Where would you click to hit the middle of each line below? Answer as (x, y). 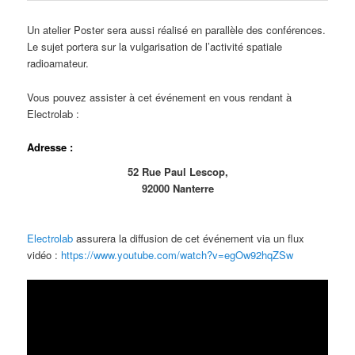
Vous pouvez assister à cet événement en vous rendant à (160, 97)
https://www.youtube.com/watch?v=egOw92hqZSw (177, 255)
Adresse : (50, 147)
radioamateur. (58, 63)
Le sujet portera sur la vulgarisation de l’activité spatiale (155, 47)
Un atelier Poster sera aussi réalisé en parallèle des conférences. (177, 30)
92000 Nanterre (177, 189)
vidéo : (44, 255)
